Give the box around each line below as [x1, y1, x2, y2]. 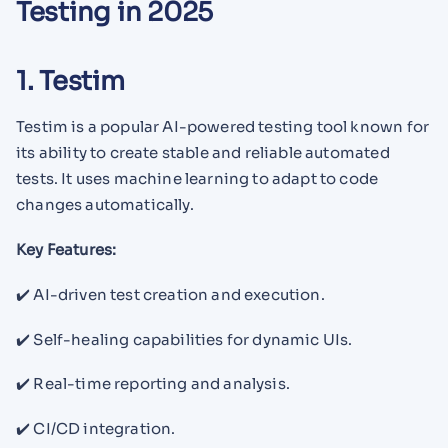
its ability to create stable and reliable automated [16, 143, 390, 163]
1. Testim [16, 64, 125, 98]
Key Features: [16, 240, 117, 260]
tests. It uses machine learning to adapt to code [16, 169, 379, 189]
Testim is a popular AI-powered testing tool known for [16, 117, 430, 137]
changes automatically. [16, 195, 194, 215]
